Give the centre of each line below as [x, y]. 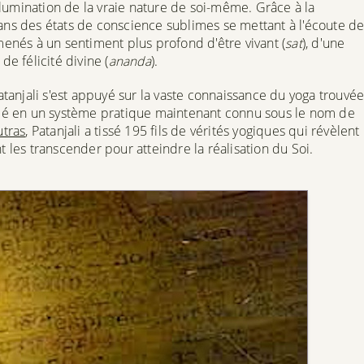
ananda [130, 61]
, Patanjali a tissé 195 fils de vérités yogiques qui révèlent [193, 130]
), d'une [323, 43]
